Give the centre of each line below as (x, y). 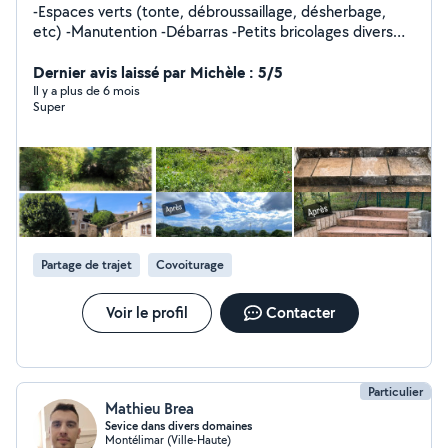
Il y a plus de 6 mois (86, 90)
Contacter (300, 312)
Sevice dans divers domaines (178, 426)
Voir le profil (146, 312)
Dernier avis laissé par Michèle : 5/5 (158, 72)
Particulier (395, 391)
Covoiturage (190, 264)
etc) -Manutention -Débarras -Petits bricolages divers (49, 31)
